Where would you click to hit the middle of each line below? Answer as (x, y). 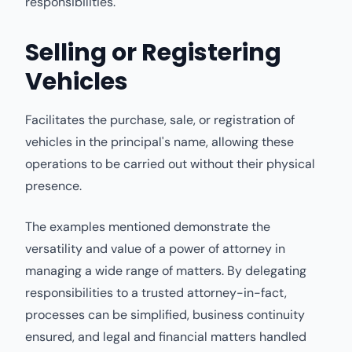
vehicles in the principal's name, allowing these (159, 142)
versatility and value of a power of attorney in (155, 249)
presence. (53, 186)
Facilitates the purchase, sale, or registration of (160, 120)
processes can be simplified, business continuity (165, 315)
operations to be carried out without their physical (170, 164)
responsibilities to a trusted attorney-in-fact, (156, 293)
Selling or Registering (153, 53)
